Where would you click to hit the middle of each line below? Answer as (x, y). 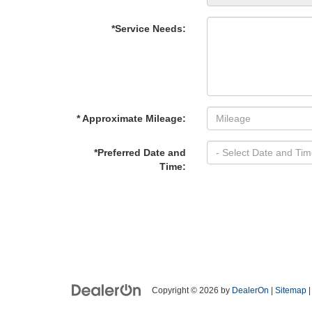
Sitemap (291, 290)
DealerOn (250, 290)
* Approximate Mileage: (131, 118)
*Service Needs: (149, 29)
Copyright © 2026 (186, 290)
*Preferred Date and (140, 153)
